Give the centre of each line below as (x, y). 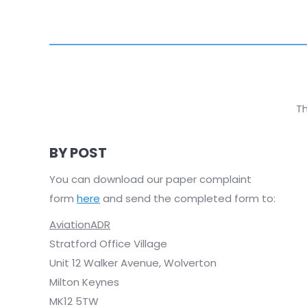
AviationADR (80, 224)
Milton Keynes (84, 282)
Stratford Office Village (108, 243)
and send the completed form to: (189, 198)
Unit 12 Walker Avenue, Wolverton (133, 262)
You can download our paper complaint (150, 179)
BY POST (78, 152)
